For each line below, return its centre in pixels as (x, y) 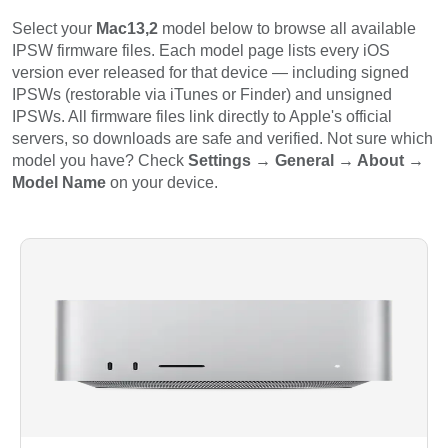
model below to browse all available (287, 29)
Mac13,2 (127, 29)
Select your (54, 29)
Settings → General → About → (306, 161)
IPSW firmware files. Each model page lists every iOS (201, 51)
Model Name (59, 183)
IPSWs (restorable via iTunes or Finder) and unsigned (202, 95)
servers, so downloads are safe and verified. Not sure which (222, 139)
